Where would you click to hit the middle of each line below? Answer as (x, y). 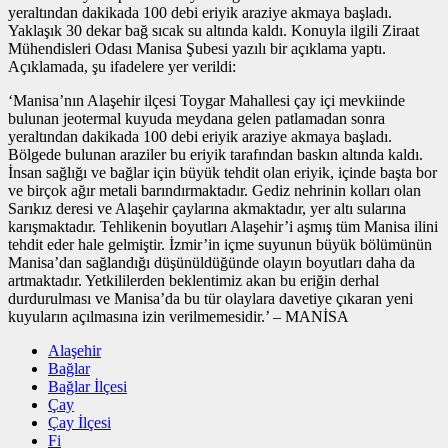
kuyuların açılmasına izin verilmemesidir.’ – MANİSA (178, 317)
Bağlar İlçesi (87, 387)
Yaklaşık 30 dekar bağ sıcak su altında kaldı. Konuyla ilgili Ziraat (213, 31)
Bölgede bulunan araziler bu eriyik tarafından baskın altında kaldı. (215, 155)
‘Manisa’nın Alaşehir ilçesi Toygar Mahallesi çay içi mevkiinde (206, 101)
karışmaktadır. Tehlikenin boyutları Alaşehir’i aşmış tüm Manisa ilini (223, 227)
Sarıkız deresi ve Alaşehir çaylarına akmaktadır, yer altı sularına (207, 209)
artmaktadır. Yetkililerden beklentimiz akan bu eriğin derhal (193, 281)
